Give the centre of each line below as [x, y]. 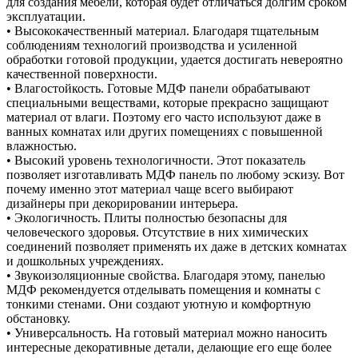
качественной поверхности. [82, 74]
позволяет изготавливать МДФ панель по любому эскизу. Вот [175, 174]
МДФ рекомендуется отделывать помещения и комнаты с [163, 289]
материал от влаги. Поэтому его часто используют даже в [164, 117]
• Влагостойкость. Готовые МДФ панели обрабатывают [158, 88]
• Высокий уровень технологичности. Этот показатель [156, 160]
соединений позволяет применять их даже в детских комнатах [177, 246]
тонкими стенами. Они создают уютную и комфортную [159, 304]
